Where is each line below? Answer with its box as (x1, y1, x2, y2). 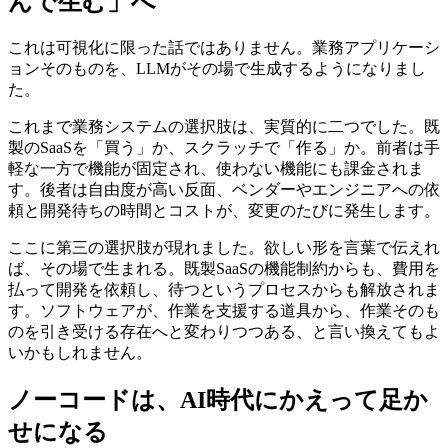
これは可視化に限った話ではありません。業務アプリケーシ (8, 39, 440, 57)
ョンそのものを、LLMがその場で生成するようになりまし (8, 60, 426, 78)
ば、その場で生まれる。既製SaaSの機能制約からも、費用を (8, 260, 440, 278)
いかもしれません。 (8, 344, 152, 362)
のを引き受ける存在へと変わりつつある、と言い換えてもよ (8, 323, 440, 341)
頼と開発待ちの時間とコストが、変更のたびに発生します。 (8, 202, 440, 220)
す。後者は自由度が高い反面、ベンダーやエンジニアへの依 (8, 181, 440, 199)
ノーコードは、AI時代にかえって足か (8, 386, 428, 413)
